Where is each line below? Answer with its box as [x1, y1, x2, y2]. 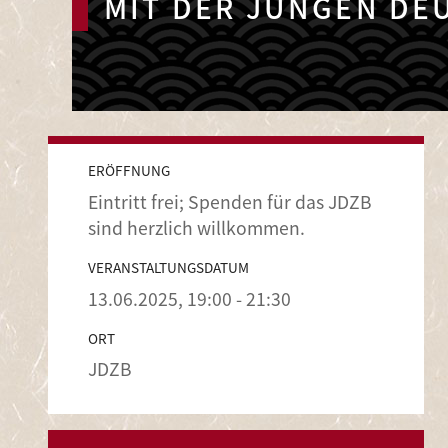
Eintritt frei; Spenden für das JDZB [88, 188, 372, 214]
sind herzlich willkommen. [88, 214, 305, 240]
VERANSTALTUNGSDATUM [88, 256, 249, 277]
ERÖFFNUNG [88, 160, 170, 180]
